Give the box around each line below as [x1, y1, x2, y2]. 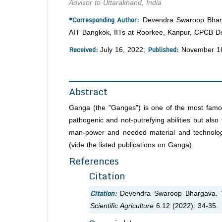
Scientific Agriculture [90, 202, 154, 210]
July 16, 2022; [100, 46, 148, 54]
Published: [148, 44, 179, 55]
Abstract [69, 84, 108, 100]
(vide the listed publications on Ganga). [69, 141, 194, 149]
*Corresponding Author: [69, 14, 140, 26]
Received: [69, 44, 100, 55]
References [69, 153, 119, 169]
